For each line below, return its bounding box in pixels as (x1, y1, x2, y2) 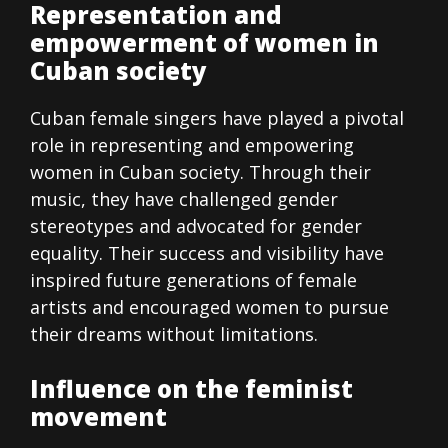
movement (30, 400, 167, 434)
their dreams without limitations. (30, 322, 318, 347)
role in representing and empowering (30, 133, 354, 158)
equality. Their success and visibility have (30, 241, 384, 266)
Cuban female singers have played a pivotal (30, 106, 404, 131)
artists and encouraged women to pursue (30, 295, 389, 320)
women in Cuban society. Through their (30, 160, 371, 185)
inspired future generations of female (30, 268, 357, 293)
